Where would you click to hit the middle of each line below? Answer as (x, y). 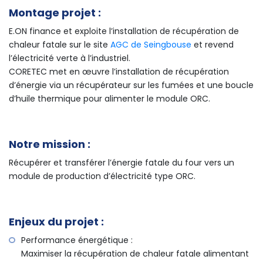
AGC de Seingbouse (151, 45)
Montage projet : (55, 13)
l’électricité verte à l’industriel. (70, 58)
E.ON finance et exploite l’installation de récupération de (124, 31)
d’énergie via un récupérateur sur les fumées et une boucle (131, 85)
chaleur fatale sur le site (60, 45)
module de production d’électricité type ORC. (102, 176)
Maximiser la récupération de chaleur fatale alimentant (135, 254)
